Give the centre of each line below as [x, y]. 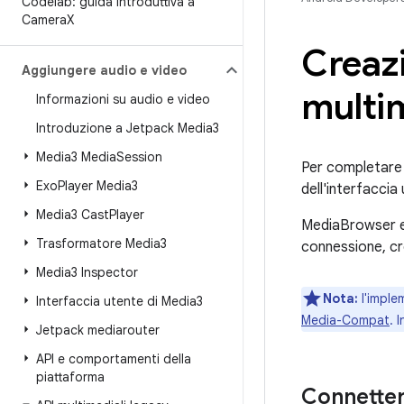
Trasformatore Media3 [101, 243]
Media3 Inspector [87, 272]
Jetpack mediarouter [98, 330]
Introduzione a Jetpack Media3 [128, 128]
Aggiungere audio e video [104, 70]
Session [139, 157]
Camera [44, 20]
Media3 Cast [73, 215]
